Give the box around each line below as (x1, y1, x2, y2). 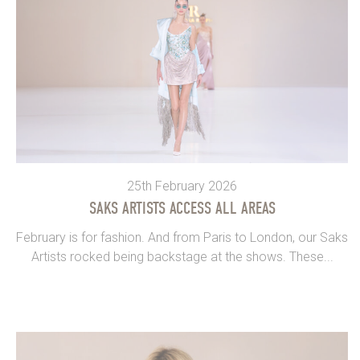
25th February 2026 (127, 178, 237, 194)
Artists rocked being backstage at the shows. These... (31, 248, 333, 264)
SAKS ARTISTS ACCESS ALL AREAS (88, 198, 276, 218)
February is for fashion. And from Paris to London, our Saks (16, 229, 348, 245)
